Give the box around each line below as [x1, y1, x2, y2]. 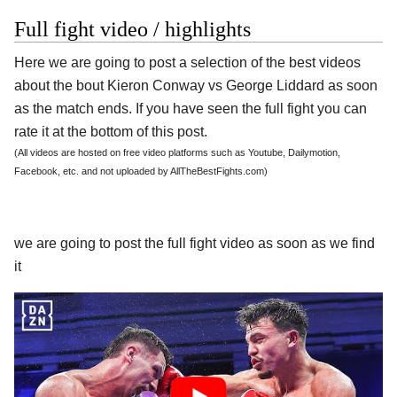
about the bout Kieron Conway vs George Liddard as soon [14, 78, 378, 94]
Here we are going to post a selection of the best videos [14, 55, 361, 71]
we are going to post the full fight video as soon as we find [14, 235, 375, 251]
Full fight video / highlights [14, 18, 251, 42]
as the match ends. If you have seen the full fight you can [14, 101, 367, 117]
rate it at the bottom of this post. [14, 124, 207, 140]
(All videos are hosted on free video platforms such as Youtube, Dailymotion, [14, 147, 340, 159]
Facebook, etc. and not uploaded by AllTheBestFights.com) [14, 166, 268, 177]
